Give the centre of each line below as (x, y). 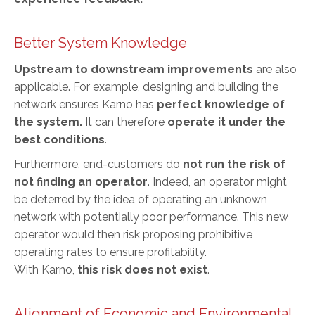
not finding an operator (81, 181)
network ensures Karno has (85, 104)
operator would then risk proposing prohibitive (133, 234)
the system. (48, 122)
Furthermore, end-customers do (98, 164)
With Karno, (46, 269)
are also (275, 69)
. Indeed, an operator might (217, 181)
